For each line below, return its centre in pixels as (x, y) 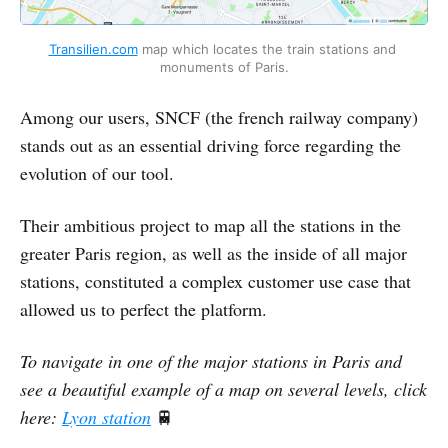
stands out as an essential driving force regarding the (210, 144)
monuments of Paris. (224, 66)
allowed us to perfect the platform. (143, 308)
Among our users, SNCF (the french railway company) (219, 116)
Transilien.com (93, 48)
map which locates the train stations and (266, 48)
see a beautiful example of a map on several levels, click (223, 388)
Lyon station (106, 416)
